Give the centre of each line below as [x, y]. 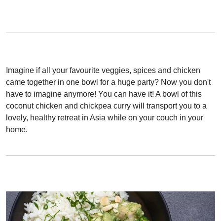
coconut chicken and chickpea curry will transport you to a [106, 106]
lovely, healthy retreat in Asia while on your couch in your [105, 118]
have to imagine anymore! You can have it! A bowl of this [104, 94]
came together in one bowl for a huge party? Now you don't [108, 82]
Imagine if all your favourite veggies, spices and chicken [103, 71]
